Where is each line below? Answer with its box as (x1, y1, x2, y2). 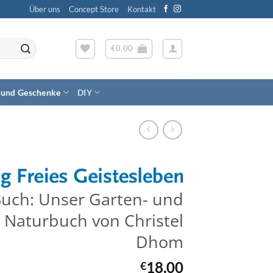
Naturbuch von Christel (4, 208, 183, 232)
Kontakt (127, 4, 156, 14)
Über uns (29, 4, 60, 14)
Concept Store (68, 4, 119, 14)
